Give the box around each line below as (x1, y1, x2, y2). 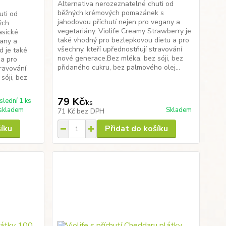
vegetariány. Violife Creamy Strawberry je (57, 26, 191, 36)
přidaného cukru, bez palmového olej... (57, 63, 180, 72)
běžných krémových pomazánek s (57, 8, 164, 18)
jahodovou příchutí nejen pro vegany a (57, 17, 180, 27)
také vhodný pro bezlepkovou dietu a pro (57, 35, 189, 45)
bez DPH (76, 106, 104, 116)
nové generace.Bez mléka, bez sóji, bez (57, 53, 183, 63)
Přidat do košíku (104, 123, 168, 134)
